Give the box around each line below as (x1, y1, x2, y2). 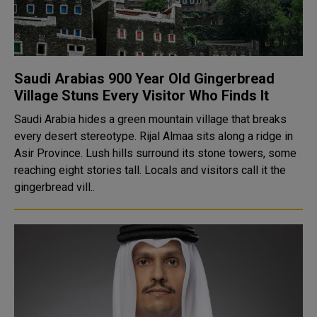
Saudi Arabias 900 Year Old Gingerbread (14, 70, 275, 87)
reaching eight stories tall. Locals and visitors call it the (14, 163, 286, 177)
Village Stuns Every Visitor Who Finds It (14, 87, 269, 104)
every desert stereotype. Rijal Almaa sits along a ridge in (14, 129, 293, 143)
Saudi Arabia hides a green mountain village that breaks (14, 113, 287, 126)
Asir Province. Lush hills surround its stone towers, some (14, 146, 296, 160)
